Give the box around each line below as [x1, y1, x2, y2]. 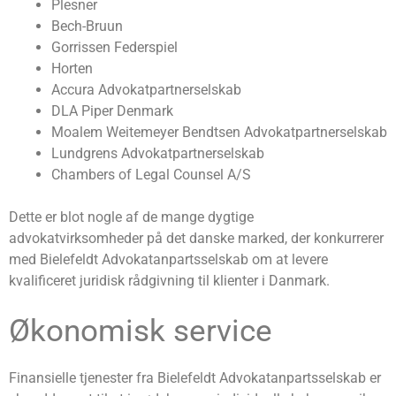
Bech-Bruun [51, 18, 123, 35]
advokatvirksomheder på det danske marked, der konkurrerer [9, 230, 384, 247]
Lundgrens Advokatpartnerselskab [51, 145, 264, 163]
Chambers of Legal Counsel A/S [51, 166, 251, 184]
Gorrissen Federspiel [51, 39, 178, 57]
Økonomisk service [9, 313, 272, 350]
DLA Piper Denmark [51, 103, 173, 120]
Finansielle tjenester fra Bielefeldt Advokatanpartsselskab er [9, 369, 381, 387]
